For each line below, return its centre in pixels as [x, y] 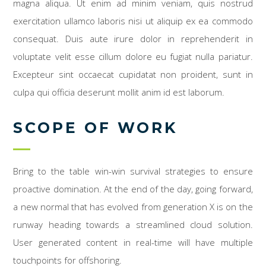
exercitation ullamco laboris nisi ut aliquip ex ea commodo [133, 21]
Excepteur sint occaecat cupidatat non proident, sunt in [133, 75]
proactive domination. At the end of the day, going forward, [133, 189]
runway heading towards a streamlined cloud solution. [133, 225]
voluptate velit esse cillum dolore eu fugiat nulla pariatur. [133, 57]
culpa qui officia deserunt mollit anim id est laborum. [119, 92]
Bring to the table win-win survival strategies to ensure [133, 171]
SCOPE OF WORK [96, 128]
